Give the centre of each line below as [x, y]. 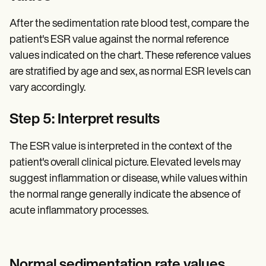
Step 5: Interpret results [85, 120]
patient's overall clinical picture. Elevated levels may [125, 163]
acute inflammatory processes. [79, 211]
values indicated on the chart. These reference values [130, 56]
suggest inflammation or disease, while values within [129, 179]
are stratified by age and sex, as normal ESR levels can [130, 72]
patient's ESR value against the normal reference [119, 40]
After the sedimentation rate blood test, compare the [129, 24]
